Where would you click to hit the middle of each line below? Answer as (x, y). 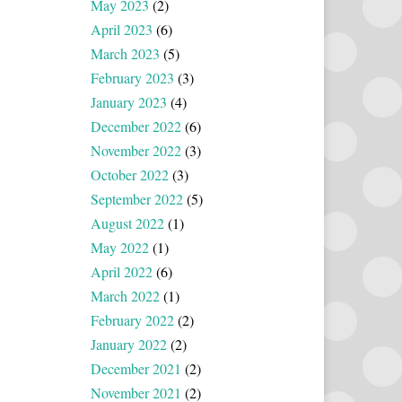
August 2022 (127, 223)
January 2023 (129, 101)
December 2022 (136, 126)
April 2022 (122, 271)
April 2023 (122, 29)
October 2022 (130, 174)
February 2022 (132, 319)
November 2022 (136, 150)
